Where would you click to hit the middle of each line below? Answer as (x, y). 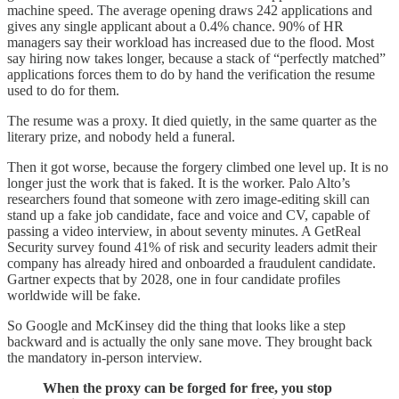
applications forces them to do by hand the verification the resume (191, 74)
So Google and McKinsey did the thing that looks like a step (176, 325)
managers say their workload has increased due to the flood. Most (191, 42)
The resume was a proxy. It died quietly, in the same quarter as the (192, 120)
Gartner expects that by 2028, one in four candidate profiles (174, 279)
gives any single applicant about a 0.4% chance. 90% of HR (175, 26)
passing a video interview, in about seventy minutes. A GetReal (184, 231)
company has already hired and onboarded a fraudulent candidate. (191, 263)
